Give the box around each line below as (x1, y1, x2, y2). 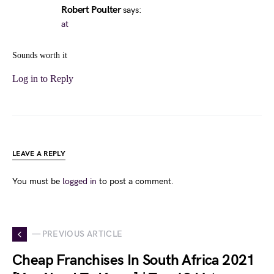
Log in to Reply (12, 73, 73, 84)
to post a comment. (97, 176, 174, 187)
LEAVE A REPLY (12, 149, 65, 158)
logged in (62, 176, 97, 187)
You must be (12, 176, 62, 187)
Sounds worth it (12, 50, 67, 60)
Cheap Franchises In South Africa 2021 (12, 251, 255, 269)
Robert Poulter (61, 4, 121, 16)
